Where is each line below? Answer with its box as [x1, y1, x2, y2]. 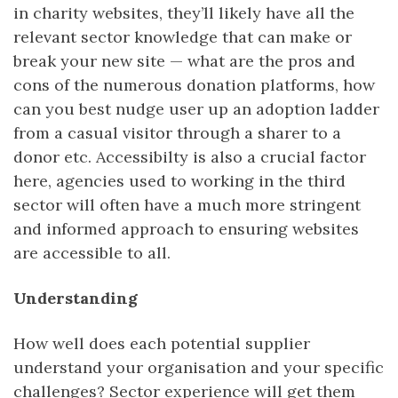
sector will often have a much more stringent [13, 194, 361, 215]
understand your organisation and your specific [13, 356, 384, 378]
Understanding [13, 287, 138, 308]
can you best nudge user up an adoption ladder [13, 98, 379, 119]
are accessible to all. [13, 242, 171, 263]
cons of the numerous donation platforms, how [13, 74, 375, 95]
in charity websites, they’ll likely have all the [13, 2, 354, 23]
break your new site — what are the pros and [13, 50, 355, 71]
